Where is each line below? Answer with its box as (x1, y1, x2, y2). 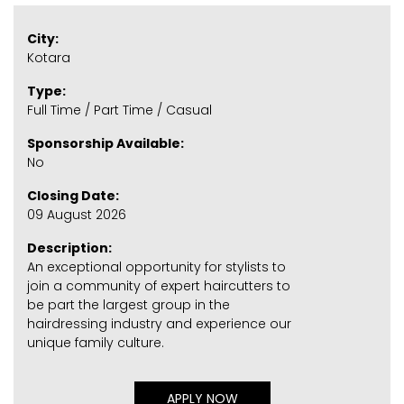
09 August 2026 (27, 205, 126, 224)
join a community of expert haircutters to (27, 276, 290, 295)
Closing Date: (27, 186, 119, 205)
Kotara (27, 48, 70, 67)
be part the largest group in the (27, 295, 230, 314)
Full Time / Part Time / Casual (27, 100, 212, 119)
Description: (27, 238, 112, 257)
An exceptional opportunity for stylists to (27, 257, 286, 276)
